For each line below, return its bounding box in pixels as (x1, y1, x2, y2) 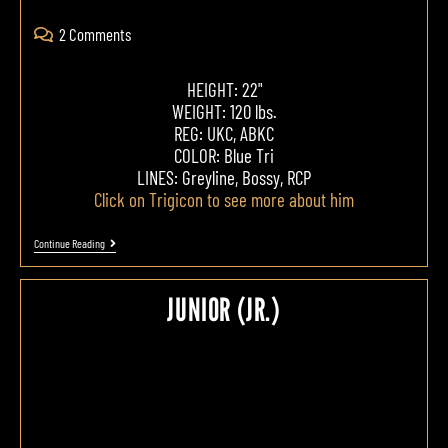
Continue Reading (33, 236, 105, 251)
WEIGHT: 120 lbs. (171, 100, 277, 124)
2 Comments (58, 24, 131, 45)
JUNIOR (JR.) (167, 290, 281, 329)
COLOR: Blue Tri (174, 144, 274, 168)
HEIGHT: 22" (186, 78, 262, 102)
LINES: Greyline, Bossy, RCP (137, 166, 311, 190)
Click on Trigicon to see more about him (94, 188, 354, 212)
